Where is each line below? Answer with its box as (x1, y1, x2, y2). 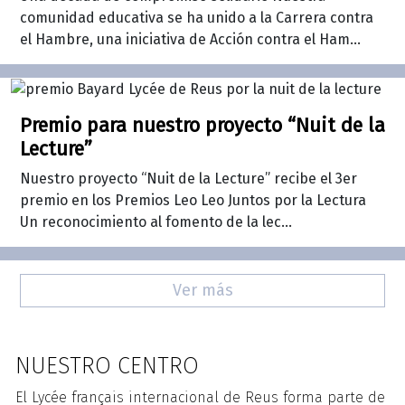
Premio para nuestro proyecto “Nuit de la (20, 114, 385, 138)
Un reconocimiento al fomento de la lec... (20, 213, 292, 231)
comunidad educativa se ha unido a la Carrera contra (20, 9, 373, 27)
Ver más (172, 280, 233, 301)
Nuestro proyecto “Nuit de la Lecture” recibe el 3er (20, 170, 357, 188)
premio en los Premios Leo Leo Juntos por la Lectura (20, 192, 366, 210)
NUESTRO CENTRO (15, 352, 199, 381)
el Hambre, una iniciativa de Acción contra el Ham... (20, 31, 361, 49)
